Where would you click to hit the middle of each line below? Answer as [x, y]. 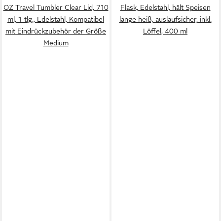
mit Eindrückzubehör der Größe [56, 31]
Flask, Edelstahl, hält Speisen [165, 7]
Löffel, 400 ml [165, 31]
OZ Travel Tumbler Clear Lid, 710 [56, 7]
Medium [56, 43]
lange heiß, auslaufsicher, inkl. [165, 19]
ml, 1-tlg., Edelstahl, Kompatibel [56, 19]
